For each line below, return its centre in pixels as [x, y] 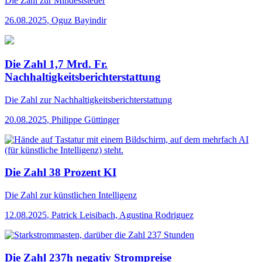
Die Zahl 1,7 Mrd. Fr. [56, 64]
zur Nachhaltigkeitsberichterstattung [105, 99]
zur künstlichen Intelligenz [87, 195]
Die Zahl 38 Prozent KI [61, 173]
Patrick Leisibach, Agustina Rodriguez [123, 215]
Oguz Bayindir [79, 20]
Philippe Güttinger [85, 119]
